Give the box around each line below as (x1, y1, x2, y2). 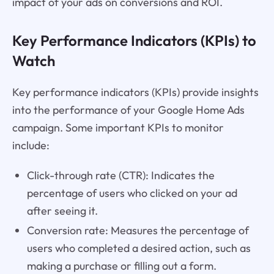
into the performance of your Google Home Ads (12, 102, 245, 117)
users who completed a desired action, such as (26, 241, 251, 256)
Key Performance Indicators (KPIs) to (12, 31, 256, 50)
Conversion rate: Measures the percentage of (26, 223, 249, 238)
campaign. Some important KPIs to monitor (12, 120, 224, 135)
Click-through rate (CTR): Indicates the (26, 168, 215, 182)
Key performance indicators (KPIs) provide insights (12, 84, 259, 99)
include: (12, 138, 50, 152)
